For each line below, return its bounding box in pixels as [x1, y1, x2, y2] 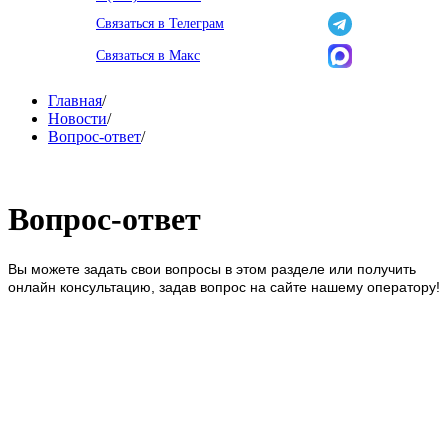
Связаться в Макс [96, 48, 200, 63]
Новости [48, 110, 107, 127]
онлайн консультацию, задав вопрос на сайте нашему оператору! [8, 278, 440, 295]
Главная [48, 92, 102, 109]
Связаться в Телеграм [96, 16, 224, 31]
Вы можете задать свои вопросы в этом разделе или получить [8, 260, 416, 277]
